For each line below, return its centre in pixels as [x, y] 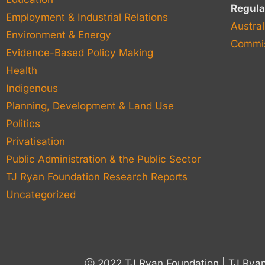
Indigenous [32, 88]
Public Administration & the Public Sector [103, 159]
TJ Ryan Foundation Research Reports [97, 177]
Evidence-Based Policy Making [80, 53]
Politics [23, 124]
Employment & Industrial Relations [87, 17]
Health [22, 70]
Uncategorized [41, 195]
